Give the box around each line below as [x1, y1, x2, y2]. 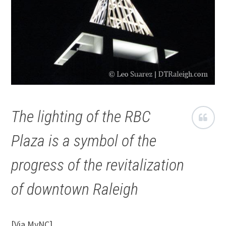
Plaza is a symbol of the [11, 131, 157, 150]
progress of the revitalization [11, 155, 185, 175]
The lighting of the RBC [11, 106, 151, 126]
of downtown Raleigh [11, 179, 139, 199]
